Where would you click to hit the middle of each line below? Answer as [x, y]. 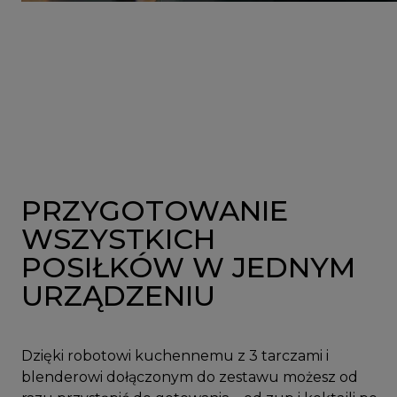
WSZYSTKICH [118, 239]
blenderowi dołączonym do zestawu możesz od [190, 378]
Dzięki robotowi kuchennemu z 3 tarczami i [175, 356]
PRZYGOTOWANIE [155, 211]
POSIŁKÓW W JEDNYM [188, 268]
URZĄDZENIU [118, 296]
